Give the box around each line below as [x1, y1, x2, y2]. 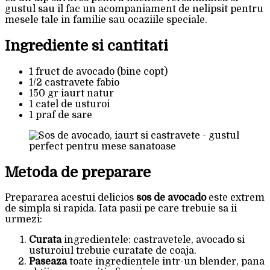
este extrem [206, 192, 265, 204]
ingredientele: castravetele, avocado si [61, 234, 245, 246]
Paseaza [29, 256, 67, 268]
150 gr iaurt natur [29, 87, 114, 99]
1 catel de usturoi [29, 98, 110, 110]
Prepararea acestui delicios [5, 192, 136, 204]
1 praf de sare [29, 109, 92, 121]
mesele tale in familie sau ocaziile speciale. [5, 14, 207, 25]
